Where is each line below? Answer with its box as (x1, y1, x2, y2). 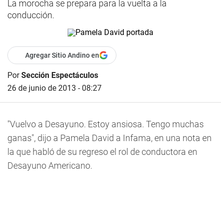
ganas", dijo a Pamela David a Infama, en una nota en (7, 133, 212, 143)
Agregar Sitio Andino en (25, 51, 99, 59)
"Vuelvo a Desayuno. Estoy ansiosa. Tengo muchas (7, 119, 204, 129)
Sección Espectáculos (21, 71, 98, 80)
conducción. (7, 10, 54, 20)
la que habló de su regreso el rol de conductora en (7, 147, 197, 157)
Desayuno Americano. (7, 160, 92, 171)
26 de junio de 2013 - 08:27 (7, 83, 102, 93)
